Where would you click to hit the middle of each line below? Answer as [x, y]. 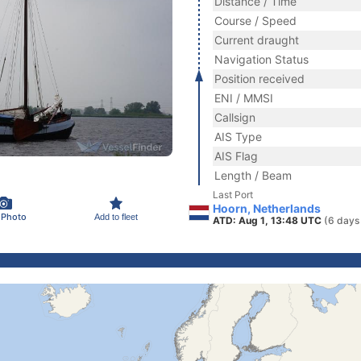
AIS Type [238, 137]
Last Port [233, 195]
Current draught [257, 40]
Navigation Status [261, 59]
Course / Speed [255, 21]
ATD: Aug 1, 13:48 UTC [268, 220]
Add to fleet [116, 216]
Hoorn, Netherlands [267, 208]
